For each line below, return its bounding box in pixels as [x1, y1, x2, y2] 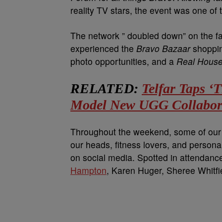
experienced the [70, 42, 136, 55]
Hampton [70, 164, 107, 177]
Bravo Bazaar [136, 42, 190, 55]
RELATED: [70, 81, 142, 97]
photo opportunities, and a [70, 55, 174, 68]
